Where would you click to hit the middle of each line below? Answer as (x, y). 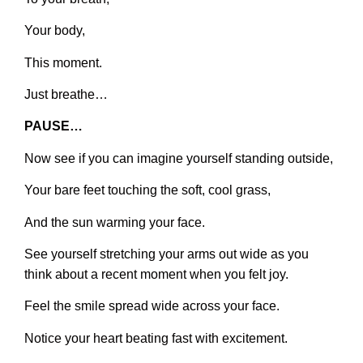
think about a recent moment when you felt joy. (156, 274)
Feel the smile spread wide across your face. (152, 306)
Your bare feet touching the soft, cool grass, (147, 190)
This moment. (63, 62)
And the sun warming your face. (115, 222)
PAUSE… (53, 126)
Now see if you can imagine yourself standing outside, (179, 158)
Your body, (55, 31)
